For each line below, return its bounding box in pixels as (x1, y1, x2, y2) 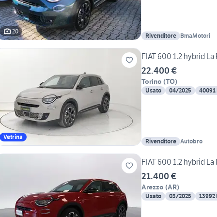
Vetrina (3, 133, 23, 141)
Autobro (180, 138, 202, 145)
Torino (141, 77, 162, 86)
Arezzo (141, 183, 164, 192)
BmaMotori (180, 32, 210, 40)
